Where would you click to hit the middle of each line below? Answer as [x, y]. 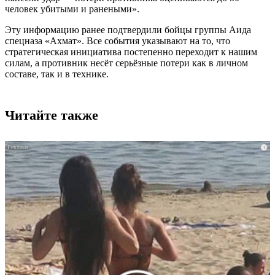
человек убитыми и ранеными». [72, 9]
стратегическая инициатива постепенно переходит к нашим [131, 52]
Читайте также [52, 115]
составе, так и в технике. [57, 74]
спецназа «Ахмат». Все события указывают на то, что [118, 41]
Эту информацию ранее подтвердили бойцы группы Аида [128, 29]
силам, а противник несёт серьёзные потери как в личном [126, 63]
